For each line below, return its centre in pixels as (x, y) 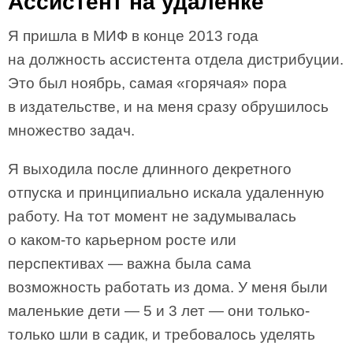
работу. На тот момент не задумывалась (152, 216)
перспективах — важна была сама (130, 264)
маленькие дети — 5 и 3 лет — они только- (159, 311)
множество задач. (71, 130)
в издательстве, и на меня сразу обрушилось (168, 107)
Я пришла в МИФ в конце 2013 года (133, 36)
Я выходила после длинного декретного (150, 169)
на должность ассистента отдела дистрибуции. (176, 59)
